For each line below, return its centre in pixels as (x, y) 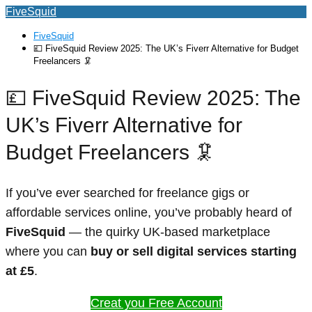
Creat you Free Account (156, 303)
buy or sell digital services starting (194, 251)
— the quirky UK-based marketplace (168, 232)
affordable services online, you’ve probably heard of (149, 212)
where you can (48, 251)
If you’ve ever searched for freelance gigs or (127, 193)
